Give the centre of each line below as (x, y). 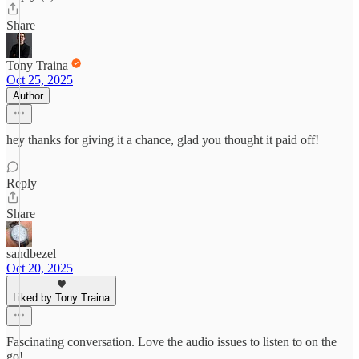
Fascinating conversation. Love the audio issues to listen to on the (171, 342)
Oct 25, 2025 (40, 80)
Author (28, 96)
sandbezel (31, 254)
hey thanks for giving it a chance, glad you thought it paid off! (163, 140)
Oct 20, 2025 (40, 268)
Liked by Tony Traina (61, 298)
